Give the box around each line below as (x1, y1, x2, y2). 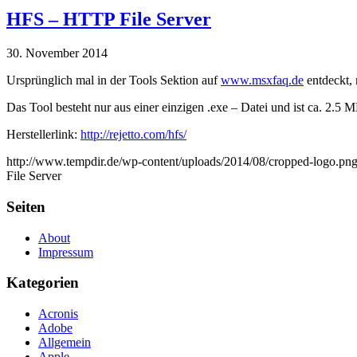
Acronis (38, 307, 78, 321)
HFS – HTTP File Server (6, 9, 211, 30)
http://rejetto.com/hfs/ (80, 127, 186, 142)
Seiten (6, 198, 45, 215)
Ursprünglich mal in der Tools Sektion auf (6, 73, 221, 88)
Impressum (38, 245, 93, 259)
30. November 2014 (6, 46, 108, 61)
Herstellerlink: (6, 127, 80, 142)
